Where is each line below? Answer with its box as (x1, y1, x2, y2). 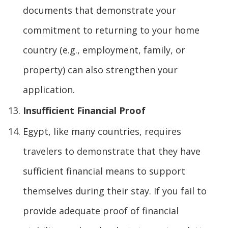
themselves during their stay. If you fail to (23, 184, 207, 197)
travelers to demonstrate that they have (23, 145, 201, 157)
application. (23, 83, 75, 96)
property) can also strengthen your (23, 63, 178, 76)
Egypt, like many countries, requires (23, 125, 181, 137)
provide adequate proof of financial (23, 204, 179, 217)
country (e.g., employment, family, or (23, 43, 185, 56)
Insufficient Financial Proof (23, 104, 146, 117)
